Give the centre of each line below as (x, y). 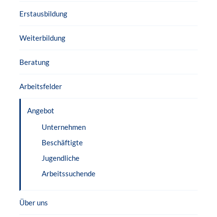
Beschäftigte (62, 142)
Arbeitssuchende (69, 173)
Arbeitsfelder (41, 86)
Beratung (34, 62)
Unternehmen (64, 127)
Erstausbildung (43, 14)
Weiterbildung (42, 38)
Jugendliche (61, 158)
